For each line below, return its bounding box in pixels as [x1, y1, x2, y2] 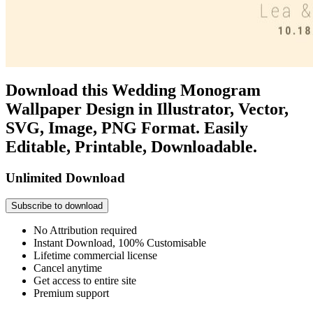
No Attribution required [34, 224, 137, 237]
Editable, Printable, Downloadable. [6, 137, 257, 156]
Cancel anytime [34, 262, 102, 275]
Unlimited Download [6, 170, 125, 185]
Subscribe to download [11, 201, 103, 212]
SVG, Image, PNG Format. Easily [6, 118, 248, 137]
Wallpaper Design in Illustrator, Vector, [6, 99, 289, 118]
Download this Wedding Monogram [6, 80, 261, 99]
